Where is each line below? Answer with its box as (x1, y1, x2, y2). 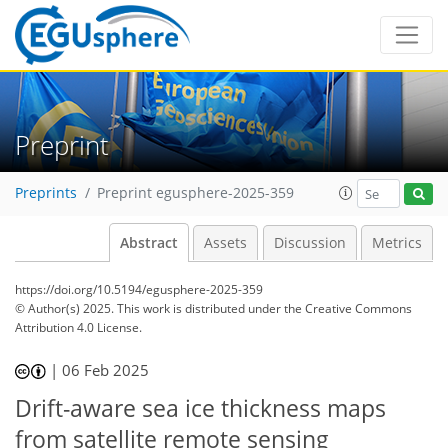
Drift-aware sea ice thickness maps (15, 392, 386, 424)
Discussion (273, 234, 346, 252)
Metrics (372, 234, 422, 252)
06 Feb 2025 (62, 360, 150, 380)
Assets (204, 234, 247, 252)
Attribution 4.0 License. (15, 319, 142, 336)
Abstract (119, 234, 178, 252)
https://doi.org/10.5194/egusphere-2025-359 (15, 281, 263, 298)
